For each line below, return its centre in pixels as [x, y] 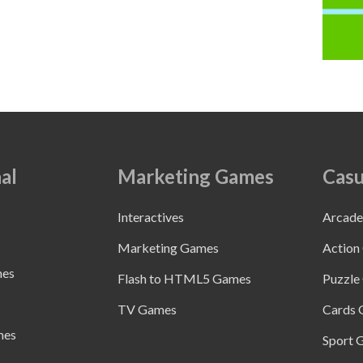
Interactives [151, 217]
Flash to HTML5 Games [184, 278]
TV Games [147, 309]
